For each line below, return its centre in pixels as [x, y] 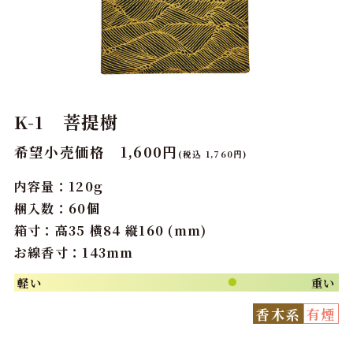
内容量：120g [59, 186]
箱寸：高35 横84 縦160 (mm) [110, 230]
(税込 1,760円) [212, 154]
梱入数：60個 [57, 208]
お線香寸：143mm [74, 252]
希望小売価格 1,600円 [96, 152]
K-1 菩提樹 [66, 121]
